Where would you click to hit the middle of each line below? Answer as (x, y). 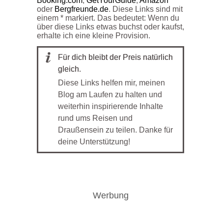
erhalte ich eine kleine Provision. (94, 35)
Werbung (110, 195)
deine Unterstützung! (94, 141)
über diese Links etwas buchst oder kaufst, (110, 27)
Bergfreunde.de (82, 9)
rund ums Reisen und (95, 118)
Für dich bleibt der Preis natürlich (115, 57)
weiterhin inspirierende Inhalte (110, 106)
